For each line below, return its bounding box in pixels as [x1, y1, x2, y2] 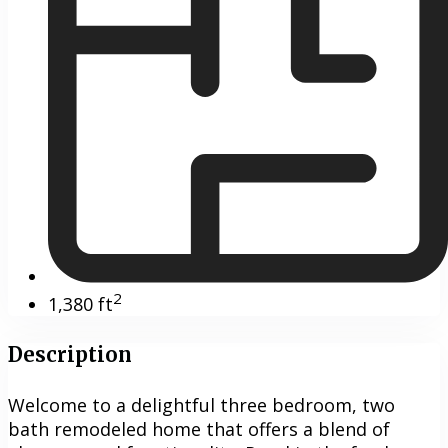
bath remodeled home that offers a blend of [8, 417, 390, 442]
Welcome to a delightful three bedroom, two [8, 393, 395, 418]
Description [8, 341, 132, 367]
